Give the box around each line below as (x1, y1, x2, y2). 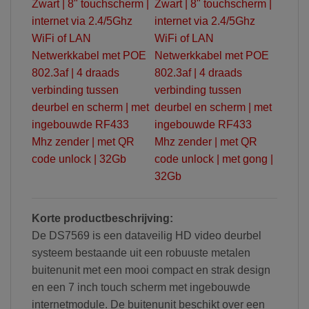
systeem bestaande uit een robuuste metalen (32, 246, 250, 259)
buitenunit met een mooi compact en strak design (32, 263, 270, 276)
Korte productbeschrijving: (32, 212, 173, 224)
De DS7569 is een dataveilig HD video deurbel (32, 229, 261, 241)
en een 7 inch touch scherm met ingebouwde (32, 281, 250, 293)
